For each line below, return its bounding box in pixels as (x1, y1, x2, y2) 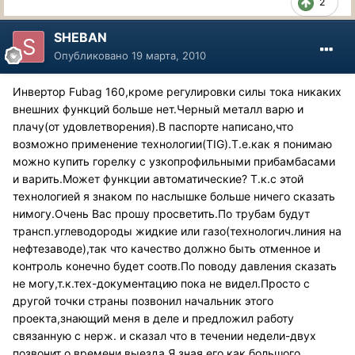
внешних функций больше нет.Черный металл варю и (13, 101, 303, 116)
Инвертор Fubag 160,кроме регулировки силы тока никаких (13, 84, 342, 98)
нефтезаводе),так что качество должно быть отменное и (13, 241, 320, 255)
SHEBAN (54, 29, 107, 45)
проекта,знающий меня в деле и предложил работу (13, 311, 294, 325)
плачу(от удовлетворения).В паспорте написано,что (13, 119, 293, 133)
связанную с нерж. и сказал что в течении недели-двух (13, 328, 316, 342)
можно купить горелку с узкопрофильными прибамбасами (13, 154, 335, 168)
